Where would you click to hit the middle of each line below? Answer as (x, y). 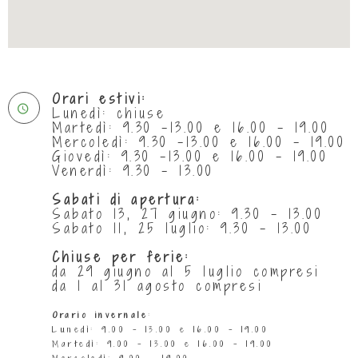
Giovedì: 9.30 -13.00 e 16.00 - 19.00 (190, 156)
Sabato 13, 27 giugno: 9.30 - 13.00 (187, 213)
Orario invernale (100, 314)
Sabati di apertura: (127, 199)
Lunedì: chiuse (109, 113)
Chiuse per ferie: (121, 257)
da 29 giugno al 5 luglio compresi (186, 271)
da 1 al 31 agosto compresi (157, 285)
